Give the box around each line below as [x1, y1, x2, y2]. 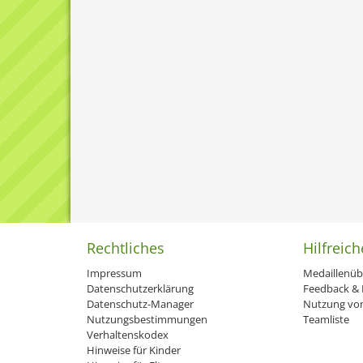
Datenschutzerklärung [87, 281, 194, 296]
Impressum [87, 266, 142, 280]
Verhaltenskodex [87, 327, 169, 342]
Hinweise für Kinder [87, 343, 181, 357]
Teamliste [302, 312, 349, 327]
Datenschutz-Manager [87, 297, 194, 311]
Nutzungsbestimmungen [87, 312, 207, 327]
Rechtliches [87, 238, 164, 258]
